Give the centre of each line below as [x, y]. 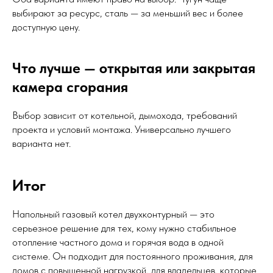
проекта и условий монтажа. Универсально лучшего [122, 129]
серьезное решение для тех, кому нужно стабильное [124, 228]
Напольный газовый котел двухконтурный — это [113, 214]
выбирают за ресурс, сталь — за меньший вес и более [128, 13]
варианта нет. [41, 144]
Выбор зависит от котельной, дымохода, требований [125, 115]
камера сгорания [70, 87]
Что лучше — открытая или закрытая [134, 68]
